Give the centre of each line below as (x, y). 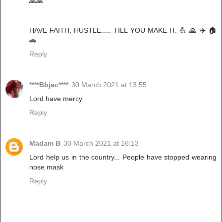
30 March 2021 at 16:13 (101, 143)
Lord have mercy (56, 99)
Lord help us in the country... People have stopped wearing (123, 157)
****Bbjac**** (49, 85)
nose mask (46, 167)
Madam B (45, 143)
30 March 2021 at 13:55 (109, 85)
